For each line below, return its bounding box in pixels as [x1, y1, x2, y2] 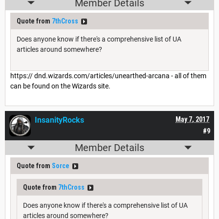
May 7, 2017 [175, 115, 209, 124]
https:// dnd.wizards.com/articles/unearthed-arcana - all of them [10, 71, 206, 80]
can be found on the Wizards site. [10, 82, 110, 90]
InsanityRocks [35, 115, 84, 125]
